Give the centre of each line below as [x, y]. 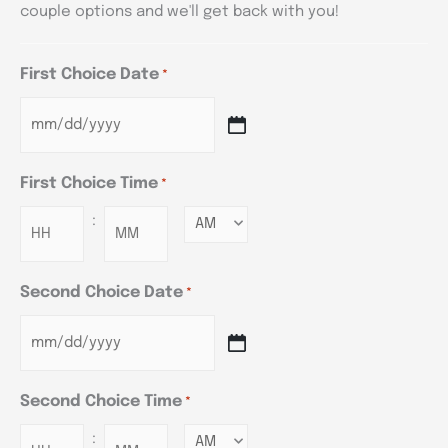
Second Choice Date [101, 292]
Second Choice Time [101, 401]
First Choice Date [89, 74]
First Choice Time [89, 183]
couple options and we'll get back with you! [179, 11]
